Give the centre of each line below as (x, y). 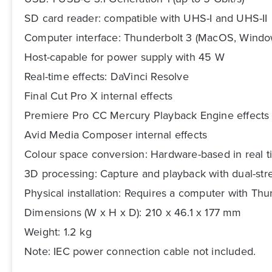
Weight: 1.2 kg (58, 232)
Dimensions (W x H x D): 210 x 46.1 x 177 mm (133, 213)
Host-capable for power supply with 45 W (124, 57)
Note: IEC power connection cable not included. (140, 252)
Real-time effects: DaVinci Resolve (107, 77)
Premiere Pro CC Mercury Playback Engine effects (147, 116)
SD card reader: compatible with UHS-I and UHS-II (146, 19)
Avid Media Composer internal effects (116, 135)
